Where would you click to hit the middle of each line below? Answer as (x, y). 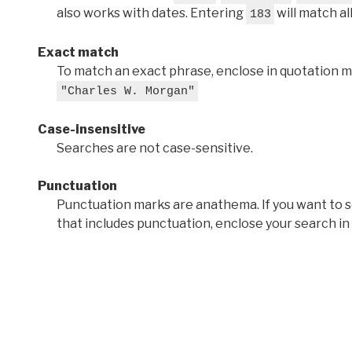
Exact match (78, 52)
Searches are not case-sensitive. (155, 148)
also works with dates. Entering (151, 13)
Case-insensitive (92, 129)
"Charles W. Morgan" (127, 91)
